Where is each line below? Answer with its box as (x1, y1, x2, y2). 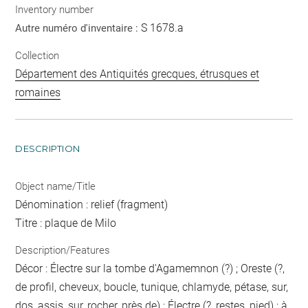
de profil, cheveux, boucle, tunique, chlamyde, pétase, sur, (15, 280, 289, 294)
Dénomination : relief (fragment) (15, 197, 168, 211)
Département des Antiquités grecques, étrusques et (15, 67, 260, 80)
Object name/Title (15, 179, 96, 192)
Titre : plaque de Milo (15, 216, 117, 230)
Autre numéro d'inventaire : (15, 22, 142, 34)
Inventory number (15, 3, 94, 16)
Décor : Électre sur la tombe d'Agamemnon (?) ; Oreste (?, (15, 262, 285, 275)
